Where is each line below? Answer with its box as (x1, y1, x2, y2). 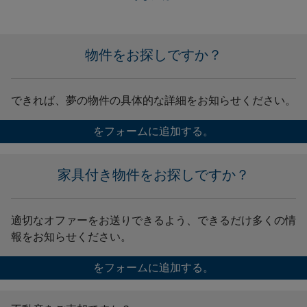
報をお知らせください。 (11, 229, 132, 245)
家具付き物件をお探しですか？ (58, 165, 249, 185)
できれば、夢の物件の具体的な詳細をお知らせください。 (11, 93, 296, 109)
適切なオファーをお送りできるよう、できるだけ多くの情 (11, 212, 296, 229)
